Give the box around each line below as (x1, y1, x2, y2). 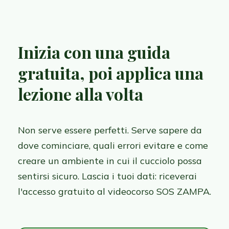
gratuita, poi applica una (18, 62, 203, 84)
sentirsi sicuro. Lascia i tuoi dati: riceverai (18, 170, 197, 182)
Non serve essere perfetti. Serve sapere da (18, 124, 202, 136)
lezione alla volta (18, 83, 143, 105)
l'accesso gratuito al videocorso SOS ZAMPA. (18, 186, 211, 198)
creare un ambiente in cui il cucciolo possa (18, 155, 202, 167)
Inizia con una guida (18, 41, 170, 63)
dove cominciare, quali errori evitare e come (18, 140, 208, 152)
